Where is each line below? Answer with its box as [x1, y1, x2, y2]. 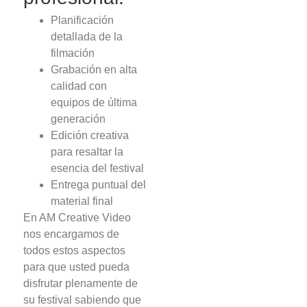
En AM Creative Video [23, 211, 132, 223]
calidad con [51, 79, 108, 92]
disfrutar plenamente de [23, 277, 138, 289]
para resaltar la [51, 145, 124, 158]
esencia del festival [51, 162, 145, 174]
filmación [51, 47, 95, 59]
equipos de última [51, 96, 138, 108]
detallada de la [51, 30, 123, 42]
